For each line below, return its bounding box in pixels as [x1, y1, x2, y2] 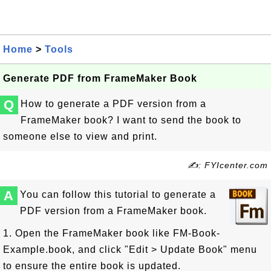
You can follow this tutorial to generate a [20, 189, 216, 200]
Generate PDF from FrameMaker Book [3, 73, 197, 83]
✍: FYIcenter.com [188, 160, 268, 170]
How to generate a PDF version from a [21, 99, 206, 109]
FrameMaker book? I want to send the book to [21, 115, 241, 125]
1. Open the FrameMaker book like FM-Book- [3, 228, 220, 238]
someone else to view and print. [3, 131, 157, 142]
